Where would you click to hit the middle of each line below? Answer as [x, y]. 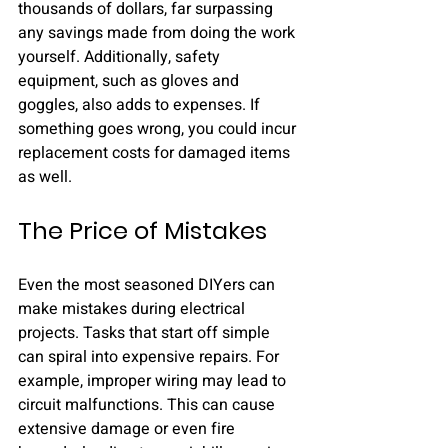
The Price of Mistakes [142, 230]
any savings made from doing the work [158, 33]
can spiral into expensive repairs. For [150, 357]
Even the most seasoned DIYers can [148, 285]
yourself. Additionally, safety [121, 57]
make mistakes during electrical [133, 309]
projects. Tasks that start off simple [146, 333]
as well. [45, 177]
